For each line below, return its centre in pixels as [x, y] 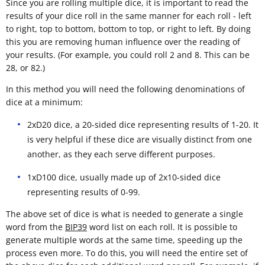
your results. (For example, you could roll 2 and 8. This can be [128, 54]
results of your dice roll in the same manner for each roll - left [129, 15]
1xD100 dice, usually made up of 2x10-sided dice [124, 177]
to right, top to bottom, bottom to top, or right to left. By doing [128, 28]
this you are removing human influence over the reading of [123, 41]
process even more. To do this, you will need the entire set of [127, 253]
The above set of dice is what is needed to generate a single [125, 214]
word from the [35, 227]
